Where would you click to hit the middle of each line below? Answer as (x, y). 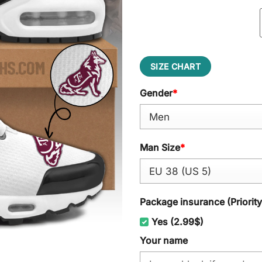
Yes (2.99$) (177, 222)
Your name (164, 240)
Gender (156, 93)
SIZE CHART (175, 66)
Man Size (160, 148)
